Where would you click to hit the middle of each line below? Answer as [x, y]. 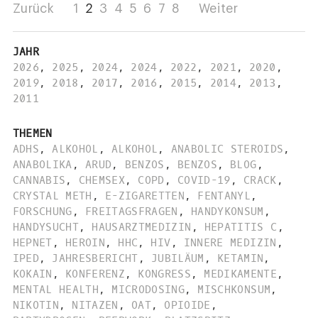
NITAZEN [95, 305]
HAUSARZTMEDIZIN [142, 227]
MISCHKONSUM [234, 289]
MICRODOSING [148, 289]
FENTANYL [224, 196]
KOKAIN [32, 274]
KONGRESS [165, 274]
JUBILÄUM [177, 258]
